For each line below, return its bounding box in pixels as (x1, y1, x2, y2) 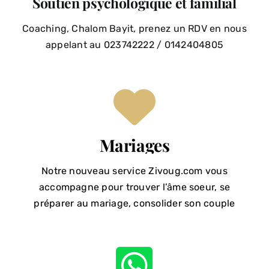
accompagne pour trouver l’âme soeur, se (38, 181, 231, 193)
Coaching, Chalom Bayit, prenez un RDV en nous (22, 23, 247, 34)
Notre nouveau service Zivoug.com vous (41, 165, 228, 177)
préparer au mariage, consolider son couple (34, 198, 235, 209)
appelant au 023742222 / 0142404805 (45, 39, 224, 50)
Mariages (99, 134, 170, 156)
